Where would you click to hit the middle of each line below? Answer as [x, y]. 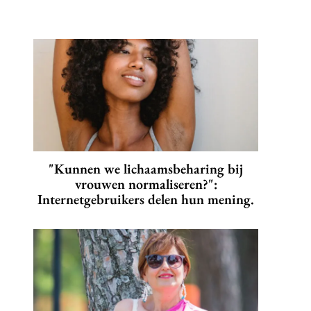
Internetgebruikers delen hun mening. [146, 200]
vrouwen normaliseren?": [146, 184]
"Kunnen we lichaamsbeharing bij [146, 169]
